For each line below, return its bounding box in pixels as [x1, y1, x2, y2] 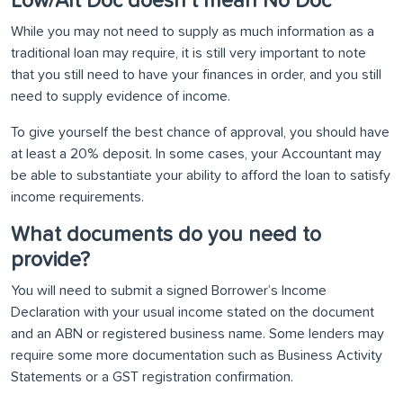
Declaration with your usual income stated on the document [11, 305, 374, 320]
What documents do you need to [11, 224, 321, 246]
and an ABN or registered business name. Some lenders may [11, 327, 384, 342]
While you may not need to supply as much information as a [11, 24, 374, 40]
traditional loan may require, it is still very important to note [11, 46, 366, 61]
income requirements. [11, 190, 144, 205]
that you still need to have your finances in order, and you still [11, 67, 381, 83]
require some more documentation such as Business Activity [11, 348, 382, 363]
